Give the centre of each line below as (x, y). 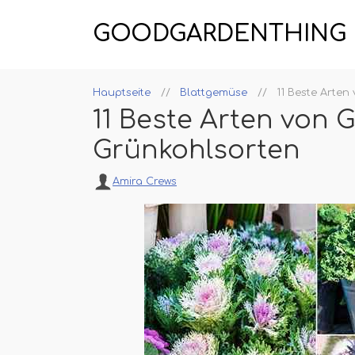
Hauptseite (122, 93)
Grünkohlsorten (197, 150)
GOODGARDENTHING (219, 34)
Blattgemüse (214, 93)
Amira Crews (145, 181)
